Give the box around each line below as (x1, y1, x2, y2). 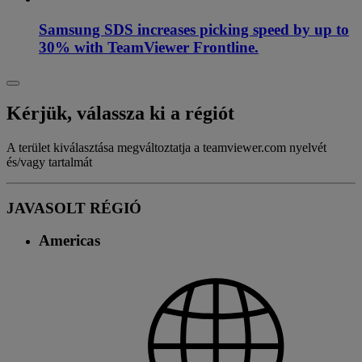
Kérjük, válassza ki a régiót (6, 102, 234, 124)
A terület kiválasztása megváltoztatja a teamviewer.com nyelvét (6, 140, 326, 154)
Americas (39, 232, 100, 250)
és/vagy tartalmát (6, 154, 92, 169)
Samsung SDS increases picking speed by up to (39, 21, 349, 39)
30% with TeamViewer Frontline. (39, 39, 259, 57)
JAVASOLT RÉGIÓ (6, 199, 141, 217)
